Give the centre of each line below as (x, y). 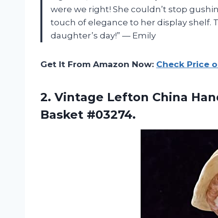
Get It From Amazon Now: (98, 64)
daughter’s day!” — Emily (103, 36)
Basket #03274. (88, 115)
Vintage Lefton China (121, 97)
